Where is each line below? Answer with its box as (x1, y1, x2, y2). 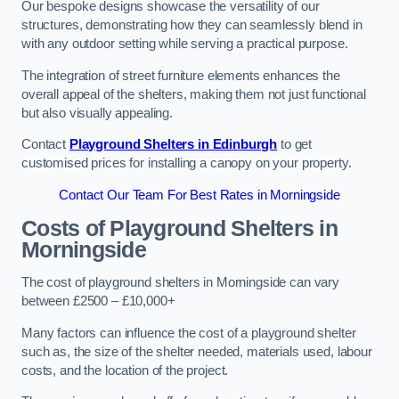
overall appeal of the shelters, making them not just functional (21, 86, 366, 102)
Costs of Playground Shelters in (21, 216, 338, 240)
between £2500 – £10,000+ (21, 294, 175, 309)
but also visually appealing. (21, 105, 173, 120)
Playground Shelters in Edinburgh (69, 137, 278, 152)
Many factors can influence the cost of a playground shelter (21, 325, 356, 340)
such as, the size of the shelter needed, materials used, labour (21, 344, 372, 359)
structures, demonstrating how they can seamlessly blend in (21, 18, 362, 33)
